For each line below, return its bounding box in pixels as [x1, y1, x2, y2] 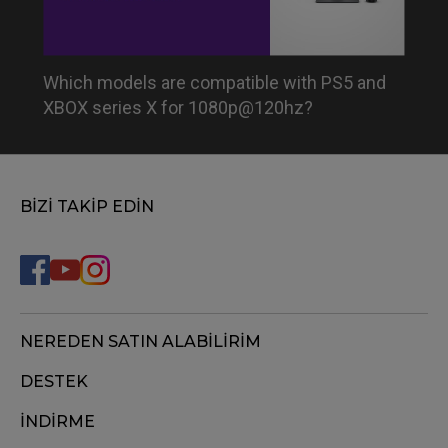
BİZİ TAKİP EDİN [20, 197, 154, 217]
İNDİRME [20, 412, 95, 432]
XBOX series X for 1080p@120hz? [43, 97, 314, 119]
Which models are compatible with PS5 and [43, 72, 387, 94]
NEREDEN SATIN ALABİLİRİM [20, 332, 261, 352]
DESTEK [20, 372, 88, 392]
